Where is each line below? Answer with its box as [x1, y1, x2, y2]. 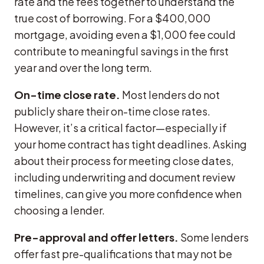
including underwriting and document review [14, 170, 235, 184]
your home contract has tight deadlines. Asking [14, 137, 247, 151]
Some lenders [179, 230, 249, 245]
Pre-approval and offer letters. [14, 230, 179, 245]
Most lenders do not [120, 88, 220, 102]
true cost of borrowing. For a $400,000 [14, 11, 210, 25]
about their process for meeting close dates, [14, 154, 234, 168]
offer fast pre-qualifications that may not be [14, 247, 232, 261]
